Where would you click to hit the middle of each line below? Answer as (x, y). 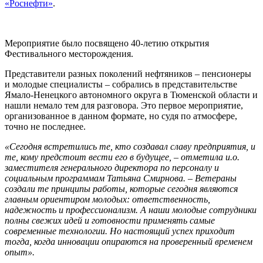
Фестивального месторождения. (69, 54)
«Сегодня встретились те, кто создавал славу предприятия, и (130, 147)
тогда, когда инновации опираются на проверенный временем (129, 242)
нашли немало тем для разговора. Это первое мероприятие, (124, 106)
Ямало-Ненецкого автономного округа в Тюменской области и (131, 95)
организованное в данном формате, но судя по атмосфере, (121, 116)
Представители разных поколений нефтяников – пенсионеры (128, 74)
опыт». (20, 252)
